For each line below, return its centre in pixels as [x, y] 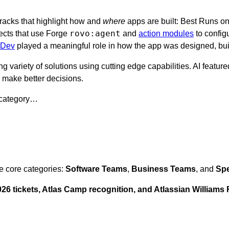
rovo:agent [95, 33]
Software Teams [96, 169]
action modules [166, 33]
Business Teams [164, 169]
